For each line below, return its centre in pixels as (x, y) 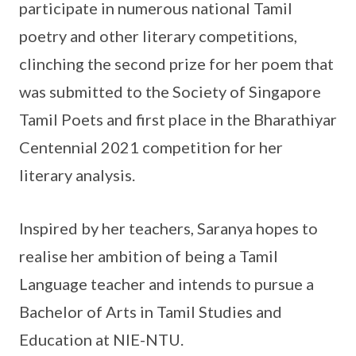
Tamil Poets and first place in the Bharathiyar (178, 119)
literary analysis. (77, 174)
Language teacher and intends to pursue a (166, 283)
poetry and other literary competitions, (158, 35)
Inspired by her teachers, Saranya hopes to (168, 228)
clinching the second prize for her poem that (176, 63)
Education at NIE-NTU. (101, 339)
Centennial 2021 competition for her (151, 147)
